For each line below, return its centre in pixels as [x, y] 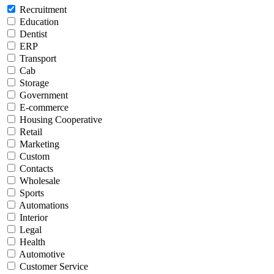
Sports [32, 193]
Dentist [33, 34]
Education [39, 22]
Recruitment [43, 10]
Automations [44, 206]
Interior [34, 218]
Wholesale [40, 181]
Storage [34, 83]
